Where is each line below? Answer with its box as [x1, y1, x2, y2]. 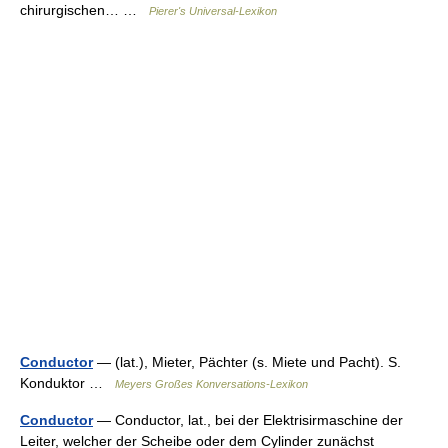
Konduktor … [20, 375, 115, 392]
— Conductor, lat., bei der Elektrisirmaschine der [93, 412, 403, 429]
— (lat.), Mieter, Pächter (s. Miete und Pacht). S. [93, 354, 401, 371]
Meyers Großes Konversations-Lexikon [115, 378, 308, 391]
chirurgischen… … [20, 2, 149, 19]
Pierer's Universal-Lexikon [149, 5, 277, 18]
